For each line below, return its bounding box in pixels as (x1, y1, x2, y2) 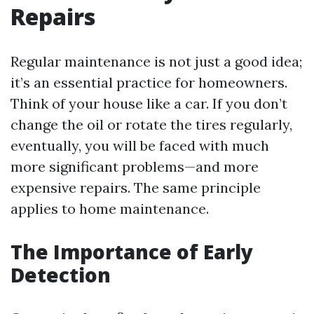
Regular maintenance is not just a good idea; (11, 52, 302, 70)
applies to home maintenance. (11, 199, 209, 217)
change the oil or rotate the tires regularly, (11, 115, 292, 133)
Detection (11, 261, 111, 288)
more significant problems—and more (11, 157, 259, 175)
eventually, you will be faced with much (11, 136, 269, 154)
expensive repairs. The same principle (11, 178, 261, 196)
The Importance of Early (11, 238, 253, 265)
